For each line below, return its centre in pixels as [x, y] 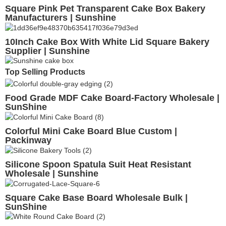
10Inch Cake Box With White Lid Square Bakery [107, 42]
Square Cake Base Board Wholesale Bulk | [96, 197]
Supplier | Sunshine [47, 51]
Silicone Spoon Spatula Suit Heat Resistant [98, 164]
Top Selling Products [45, 72]
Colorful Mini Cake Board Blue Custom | [91, 131]
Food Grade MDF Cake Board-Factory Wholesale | [112, 98]
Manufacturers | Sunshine [61, 17]
